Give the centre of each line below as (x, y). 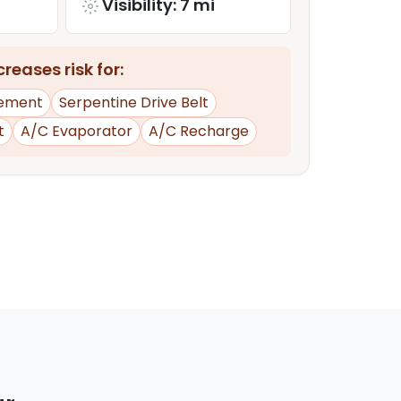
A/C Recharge (199, 131)
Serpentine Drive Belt (134, 102)
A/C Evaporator (77, 131)
